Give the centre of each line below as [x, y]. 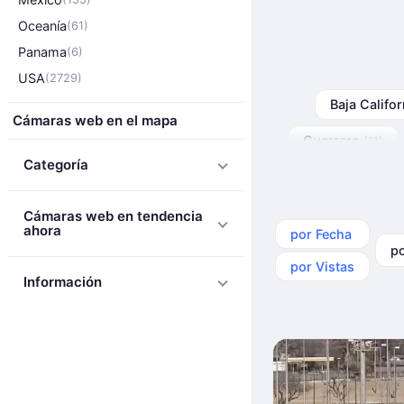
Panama [42, 52]
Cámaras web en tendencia [113, 216]
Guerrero [333, 140]
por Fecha [321, 234]
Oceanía [42, 26]
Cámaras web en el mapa [95, 120]
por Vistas [322, 266]
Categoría [56, 165]
